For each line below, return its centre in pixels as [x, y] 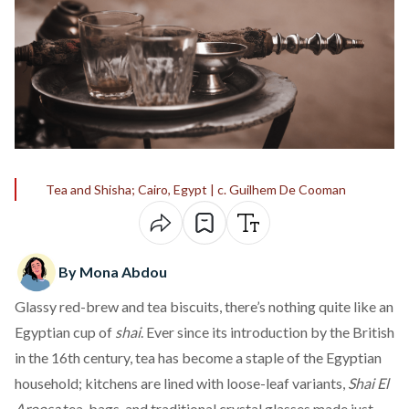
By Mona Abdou [113, 272]
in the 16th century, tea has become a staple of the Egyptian [198, 357]
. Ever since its [185, 332]
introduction [269, 332]
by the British [351, 332]
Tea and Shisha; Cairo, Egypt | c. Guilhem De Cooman [196, 189]
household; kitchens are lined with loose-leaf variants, [181, 383]
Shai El [368, 383]
